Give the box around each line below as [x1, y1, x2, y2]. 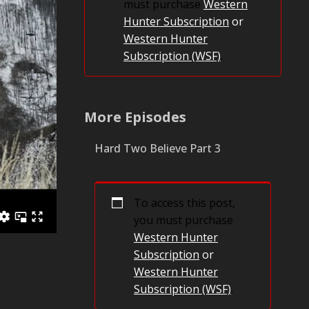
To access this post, [134, 195, 235, 210]
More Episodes [84, 108, 186, 126]
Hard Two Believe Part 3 [94, 141, 221, 156]
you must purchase [134, 212, 233, 228]
